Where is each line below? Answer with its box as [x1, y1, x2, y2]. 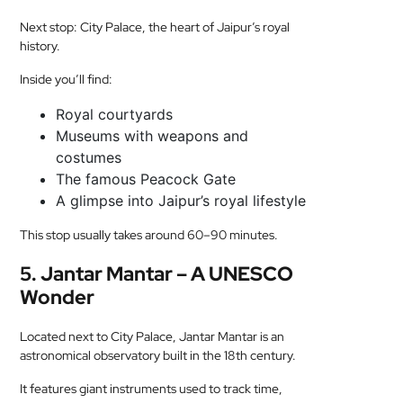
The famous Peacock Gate [56, 170, 237, 188]
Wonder [20, 284, 95, 310]
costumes [56, 148, 122, 166]
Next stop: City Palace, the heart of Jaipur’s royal [20, 19, 291, 35]
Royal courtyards [56, 105, 174, 123]
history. [20, 38, 61, 54]
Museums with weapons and [56, 127, 249, 145]
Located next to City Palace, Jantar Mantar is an [20, 328, 285, 345]
